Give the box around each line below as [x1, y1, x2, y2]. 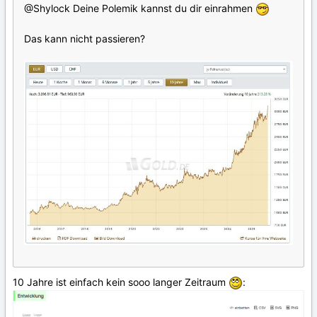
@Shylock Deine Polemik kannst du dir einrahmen [24, 2, 255, 15]
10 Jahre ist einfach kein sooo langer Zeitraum [13, 276, 229, 289]
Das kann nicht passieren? [24, 33, 148, 45]
